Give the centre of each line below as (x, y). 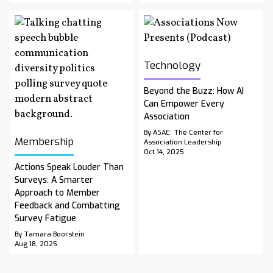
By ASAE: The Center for (183, 133)
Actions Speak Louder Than (69, 168)
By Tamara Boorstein (50, 235)
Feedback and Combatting (67, 206)
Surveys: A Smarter (54, 180)
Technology (172, 66)
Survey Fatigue (45, 219)
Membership (44, 142)
